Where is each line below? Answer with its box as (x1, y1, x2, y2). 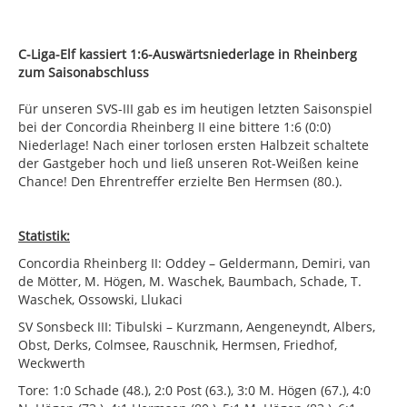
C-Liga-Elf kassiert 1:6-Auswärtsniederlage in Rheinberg (18, 45, 357, 64)
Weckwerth (18, 354, 85, 372)
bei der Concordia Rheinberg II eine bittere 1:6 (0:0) (18, 118, 331, 136)
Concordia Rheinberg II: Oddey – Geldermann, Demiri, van (18, 254, 371, 273)
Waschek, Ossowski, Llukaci (18, 291, 183, 309)
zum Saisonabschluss (18, 64, 149, 82)
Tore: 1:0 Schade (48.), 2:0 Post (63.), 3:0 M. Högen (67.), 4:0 (18, 382, 371, 400)
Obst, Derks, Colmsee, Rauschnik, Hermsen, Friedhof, (18, 336, 337, 354)
